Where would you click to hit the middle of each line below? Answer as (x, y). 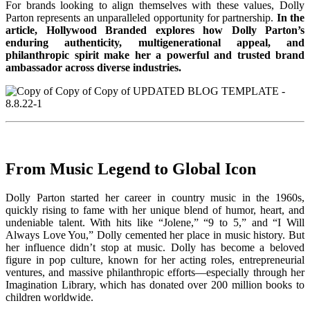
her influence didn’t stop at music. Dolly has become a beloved (155, 248)
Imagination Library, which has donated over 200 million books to (155, 285)
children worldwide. (49, 298)
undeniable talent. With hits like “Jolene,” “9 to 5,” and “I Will (155, 223)
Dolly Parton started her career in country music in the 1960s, (155, 198)
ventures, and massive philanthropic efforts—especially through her (155, 273)
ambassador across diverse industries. (93, 67)
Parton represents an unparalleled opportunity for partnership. (141, 17)
